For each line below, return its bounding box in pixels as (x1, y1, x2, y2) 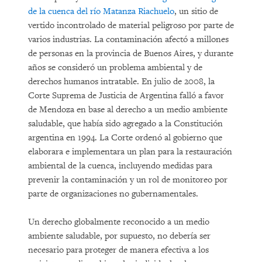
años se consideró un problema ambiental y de (28, 62, 202, 73)
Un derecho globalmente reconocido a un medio (28, 216, 209, 227)
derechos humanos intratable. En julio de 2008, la (28, 76, 215, 87)
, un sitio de (174, 6, 218, 17)
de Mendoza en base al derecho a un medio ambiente (28, 104, 227, 115)
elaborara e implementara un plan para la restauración (28, 146, 232, 157)
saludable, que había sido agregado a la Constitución (28, 118, 223, 129)
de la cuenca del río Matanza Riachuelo (28, 6, 174, 17)
